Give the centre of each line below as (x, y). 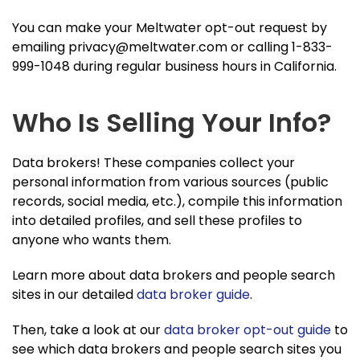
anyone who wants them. (93, 239)
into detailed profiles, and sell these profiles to (157, 220)
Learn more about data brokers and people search (174, 275)
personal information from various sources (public (170, 182)
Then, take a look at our (88, 329)
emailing (40, 47)
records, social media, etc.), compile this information (177, 201)
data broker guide (193, 294)
